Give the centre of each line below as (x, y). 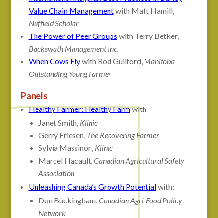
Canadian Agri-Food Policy (140, 200)
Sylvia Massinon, (66, 147)
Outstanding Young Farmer (70, 73)
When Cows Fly (54, 61)
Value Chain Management (71, 10)
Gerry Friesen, (62, 135)
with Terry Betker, (148, 36)
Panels (34, 96)
